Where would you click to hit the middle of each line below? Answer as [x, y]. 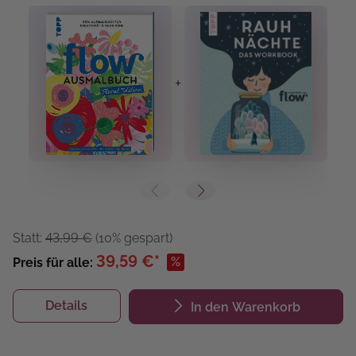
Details [67, 305]
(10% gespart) [132, 238]
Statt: [29, 238]
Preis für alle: [54, 263]
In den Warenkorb [245, 307]
